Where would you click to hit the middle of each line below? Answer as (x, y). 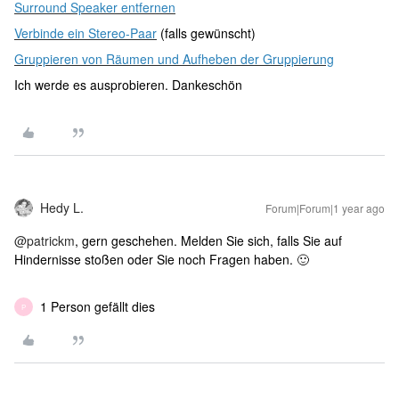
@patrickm (45, 241)
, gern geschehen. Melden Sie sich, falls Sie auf (208, 241)
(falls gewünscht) (206, 33)
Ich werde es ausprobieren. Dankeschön (128, 85)
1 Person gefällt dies (98, 307)
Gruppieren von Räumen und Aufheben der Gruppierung (174, 59)
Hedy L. (62, 208)
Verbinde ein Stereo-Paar (85, 33)
